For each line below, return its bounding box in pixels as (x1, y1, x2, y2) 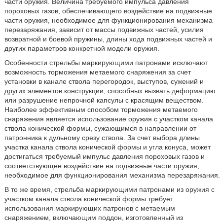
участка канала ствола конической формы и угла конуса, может (4, 143, 211, 151)
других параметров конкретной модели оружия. (4, 44, 159, 53)
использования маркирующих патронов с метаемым (4, 204, 175, 213)
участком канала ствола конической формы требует (4, 195, 173, 203)
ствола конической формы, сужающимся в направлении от (4, 124, 196, 133)
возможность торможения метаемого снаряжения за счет (4, 68, 191, 76)
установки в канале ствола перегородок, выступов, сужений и (4, 77, 204, 86)
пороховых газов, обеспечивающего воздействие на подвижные (4, 7, 212, 15)
